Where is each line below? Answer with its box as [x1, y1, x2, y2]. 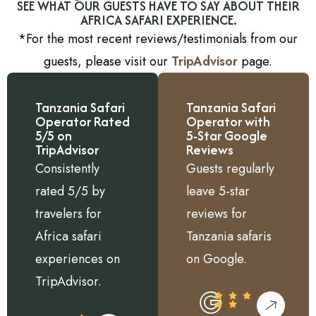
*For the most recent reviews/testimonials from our [18, 29, 298, 48]
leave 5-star [186, 181, 250, 200]
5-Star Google [186, 126, 267, 145]
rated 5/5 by [35, 181, 105, 200]
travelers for [35, 204, 102, 223]
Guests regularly [186, 159, 274, 178]
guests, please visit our [44, 51, 171, 71]
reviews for [186, 204, 247, 223]
